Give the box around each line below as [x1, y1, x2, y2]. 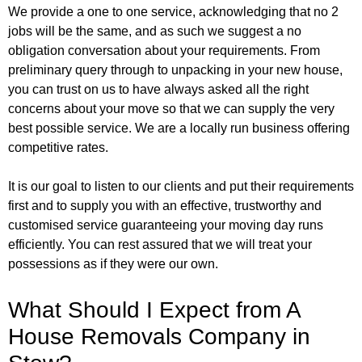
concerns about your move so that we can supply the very [8, 102, 335, 116]
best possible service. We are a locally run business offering [8, 121, 350, 136]
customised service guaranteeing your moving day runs [8, 218, 323, 233]
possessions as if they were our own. [8, 257, 218, 271]
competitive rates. [8, 141, 108, 155]
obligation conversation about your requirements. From [8, 44, 320, 58]
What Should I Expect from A [8, 297, 300, 323]
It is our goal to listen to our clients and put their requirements [8, 179, 354, 194]
